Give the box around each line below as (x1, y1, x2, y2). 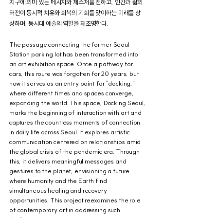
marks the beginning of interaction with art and (9, 109, 142, 116)
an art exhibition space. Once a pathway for (9, 60, 133, 68)
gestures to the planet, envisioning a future (9, 167, 130, 175)
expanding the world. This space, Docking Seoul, (9, 99, 145, 107)
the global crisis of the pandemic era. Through (9, 147, 140, 155)
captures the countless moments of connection (9, 118, 141, 126)
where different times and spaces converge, (9, 89, 134, 97)
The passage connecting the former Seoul (9, 40, 129, 48)
